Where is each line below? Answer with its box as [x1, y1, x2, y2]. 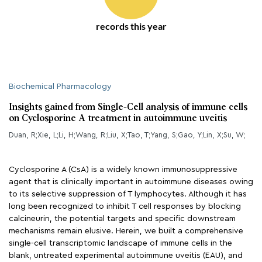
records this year [96, 20, 167, 32]
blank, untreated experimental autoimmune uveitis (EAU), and [9, 251, 243, 260]
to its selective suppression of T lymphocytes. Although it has [9, 190, 247, 198]
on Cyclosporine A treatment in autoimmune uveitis [9, 114, 227, 123]
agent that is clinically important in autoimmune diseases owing [9, 178, 253, 186]
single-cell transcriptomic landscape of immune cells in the [9, 239, 232, 247]
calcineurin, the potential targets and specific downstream [9, 215, 236, 223]
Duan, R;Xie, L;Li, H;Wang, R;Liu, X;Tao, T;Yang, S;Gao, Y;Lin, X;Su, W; [9, 131, 246, 139]
